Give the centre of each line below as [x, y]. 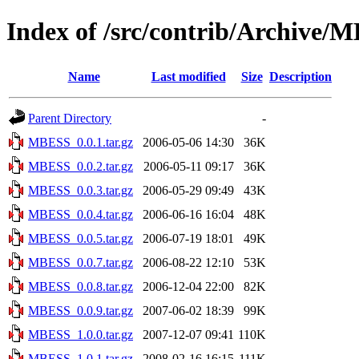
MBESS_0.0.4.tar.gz [81, 214]
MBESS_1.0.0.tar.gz [81, 334]
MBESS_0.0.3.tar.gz [81, 190]
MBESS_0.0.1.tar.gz [81, 142]
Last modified [188, 76]
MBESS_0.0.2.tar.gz [81, 166]
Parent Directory [70, 118]
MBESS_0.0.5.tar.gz [81, 238]
